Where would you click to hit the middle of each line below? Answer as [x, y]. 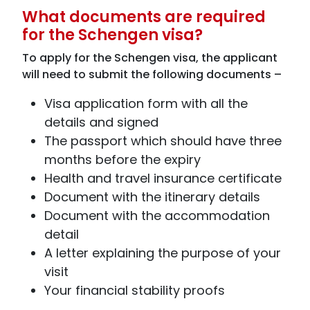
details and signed [101, 122]
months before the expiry [122, 159]
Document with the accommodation [157, 216]
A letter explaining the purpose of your [163, 253]
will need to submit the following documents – [152, 74]
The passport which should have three [163, 141]
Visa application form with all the [146, 103]
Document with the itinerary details [152, 197]
